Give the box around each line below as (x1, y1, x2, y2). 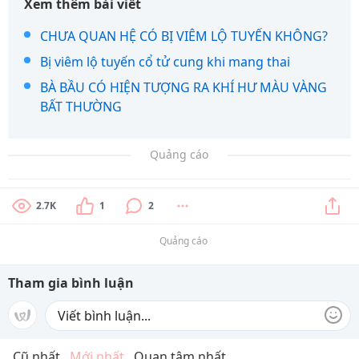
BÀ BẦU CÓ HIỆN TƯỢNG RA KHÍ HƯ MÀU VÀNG (40, 78, 327, 96)
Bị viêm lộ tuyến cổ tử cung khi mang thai (40, 52, 290, 71)
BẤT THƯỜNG (40, 97, 122, 115)
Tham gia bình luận (8, 273, 134, 292)
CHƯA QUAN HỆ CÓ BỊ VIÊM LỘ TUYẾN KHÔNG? (40, 26, 328, 45)
